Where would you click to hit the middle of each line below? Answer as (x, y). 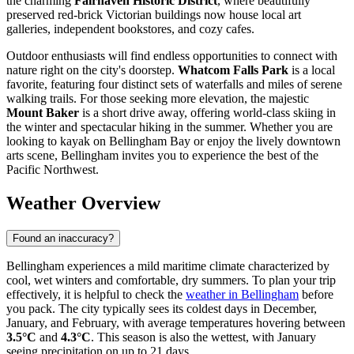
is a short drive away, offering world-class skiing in (207, 113)
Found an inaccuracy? (63, 238)
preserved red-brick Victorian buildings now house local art (154, 15)
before (316, 294)
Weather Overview (83, 203)
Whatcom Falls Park (233, 70)
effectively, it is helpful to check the (96, 294)
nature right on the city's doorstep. (92, 70)
